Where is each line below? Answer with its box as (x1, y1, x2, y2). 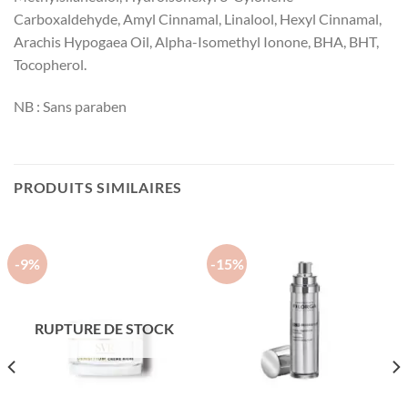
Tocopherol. (14, 55, 87, 73)
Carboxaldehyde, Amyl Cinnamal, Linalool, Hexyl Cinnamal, (14, 9, 382, 27)
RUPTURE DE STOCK (35, 320, 174, 338)
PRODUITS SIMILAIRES (14, 178, 183, 196)
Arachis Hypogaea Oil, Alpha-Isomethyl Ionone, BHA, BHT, (14, 32, 379, 50)
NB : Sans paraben (14, 97, 127, 115)
